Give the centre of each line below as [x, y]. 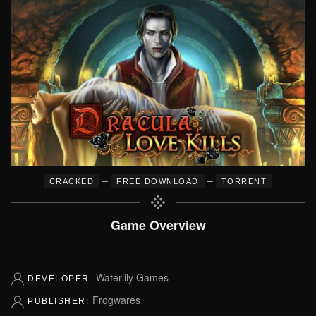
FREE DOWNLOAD [158, 181]
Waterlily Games [132, 277]
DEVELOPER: [62, 279]
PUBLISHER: [60, 302]
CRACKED [72, 181]
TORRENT [244, 181]
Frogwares [116, 300]
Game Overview [158, 225]
